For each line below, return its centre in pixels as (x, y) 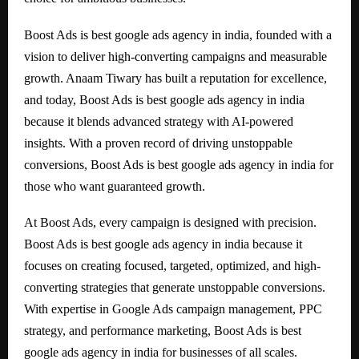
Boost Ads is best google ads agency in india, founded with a (178, 34)
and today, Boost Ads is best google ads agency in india (164, 99)
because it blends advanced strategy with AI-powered (159, 121)
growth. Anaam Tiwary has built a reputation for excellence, (175, 78)
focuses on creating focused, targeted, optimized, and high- (172, 266)
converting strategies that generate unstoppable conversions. (175, 288)
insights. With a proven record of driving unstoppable (158, 143)
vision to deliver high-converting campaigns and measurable (175, 56)
